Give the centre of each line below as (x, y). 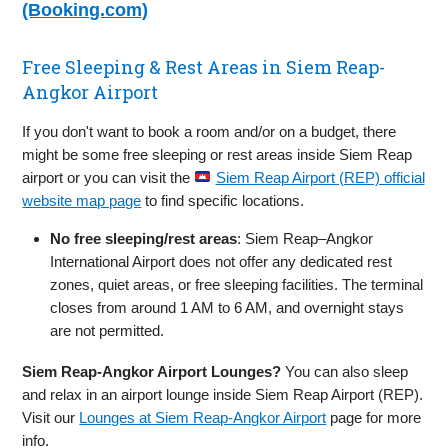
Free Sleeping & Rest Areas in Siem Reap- (204, 66)
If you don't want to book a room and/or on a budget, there (209, 131)
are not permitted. (107, 330)
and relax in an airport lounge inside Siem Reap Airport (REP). (223, 394)
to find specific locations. (223, 200)
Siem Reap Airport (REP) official (320, 177)
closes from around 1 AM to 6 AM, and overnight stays (227, 307)
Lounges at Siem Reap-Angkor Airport (203, 417)
